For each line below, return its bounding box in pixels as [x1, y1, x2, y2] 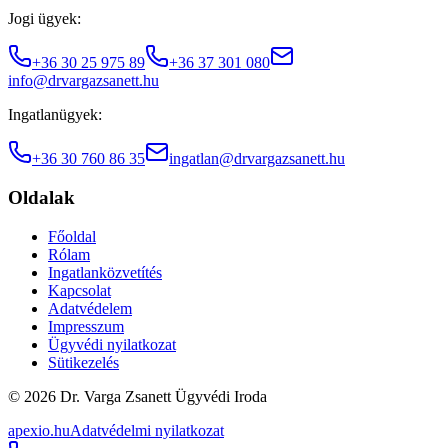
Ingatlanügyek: [8, 106, 102, 124]
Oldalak [8, 187, 75, 209]
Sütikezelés [48, 353, 119, 371]
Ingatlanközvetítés [48, 263, 162, 281]
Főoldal [48, 227, 96, 245]
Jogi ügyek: [8, 10, 81, 28]
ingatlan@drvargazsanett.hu [169, 150, 345, 168]
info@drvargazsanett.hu [8, 72, 159, 90]
